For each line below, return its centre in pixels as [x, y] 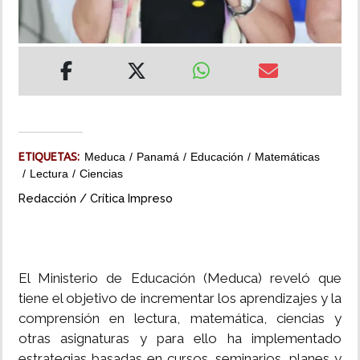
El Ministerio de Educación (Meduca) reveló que [180, 278]
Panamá [158, 157]
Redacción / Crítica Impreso [96, 198]
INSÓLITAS [41, 30]
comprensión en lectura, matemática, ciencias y [180, 319]
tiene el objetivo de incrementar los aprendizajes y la [180, 299]
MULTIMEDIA [47, 76]
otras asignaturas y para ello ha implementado [180, 339]
